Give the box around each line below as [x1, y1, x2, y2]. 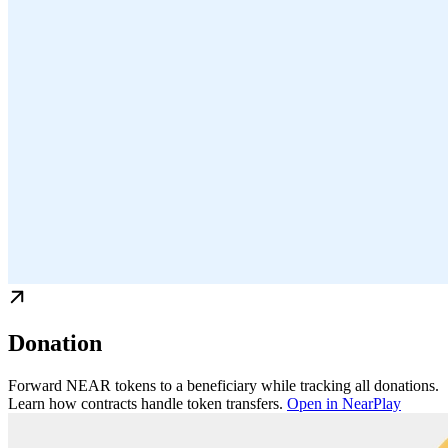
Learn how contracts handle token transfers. [8, 394, 287, 412]
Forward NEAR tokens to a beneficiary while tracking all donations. [8, 376, 439, 394]
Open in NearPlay [287, 394, 401, 412]
